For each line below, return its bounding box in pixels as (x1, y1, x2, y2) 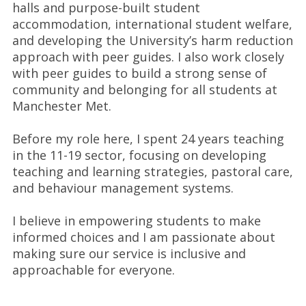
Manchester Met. (12, 98, 111, 114)
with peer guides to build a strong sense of (12, 65, 267, 81)
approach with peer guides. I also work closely (12, 48, 284, 65)
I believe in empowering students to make (12, 212, 261, 229)
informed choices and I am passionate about (12, 229, 275, 245)
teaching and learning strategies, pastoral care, (12, 163, 293, 180)
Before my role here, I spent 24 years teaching (12, 130, 284, 147)
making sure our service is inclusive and (12, 245, 246, 262)
